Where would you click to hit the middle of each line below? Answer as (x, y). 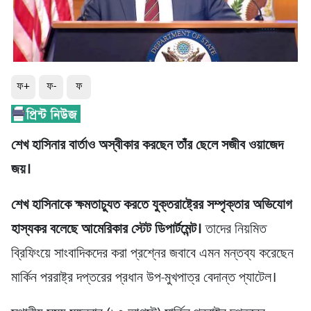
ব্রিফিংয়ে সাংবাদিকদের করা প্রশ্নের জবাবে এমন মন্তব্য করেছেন (152, 254)
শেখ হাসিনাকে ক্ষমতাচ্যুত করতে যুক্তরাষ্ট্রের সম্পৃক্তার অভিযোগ (152, 206)
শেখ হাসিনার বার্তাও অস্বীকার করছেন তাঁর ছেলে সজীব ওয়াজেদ (147, 146)
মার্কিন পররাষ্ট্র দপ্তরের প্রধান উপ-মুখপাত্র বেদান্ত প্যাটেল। (144, 279)
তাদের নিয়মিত (234, 230)
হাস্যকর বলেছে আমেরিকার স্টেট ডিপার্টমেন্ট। (107, 230)
